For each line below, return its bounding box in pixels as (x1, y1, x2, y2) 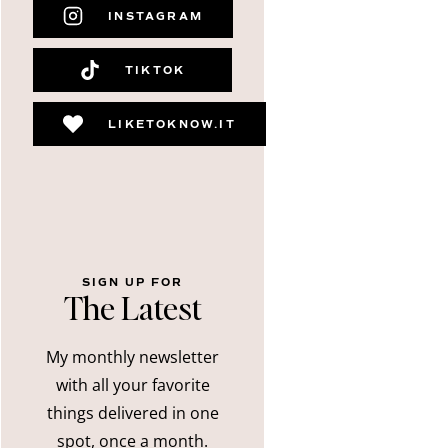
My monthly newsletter (46, 346, 220, 369)
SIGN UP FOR (82, 277, 184, 289)
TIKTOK (124, 64, 186, 76)
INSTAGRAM (108, 10, 203, 22)
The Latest (63, 287, 202, 329)
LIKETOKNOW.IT (108, 118, 236, 130)
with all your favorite (55, 374, 210, 397)
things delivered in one (46, 402, 219, 425)
